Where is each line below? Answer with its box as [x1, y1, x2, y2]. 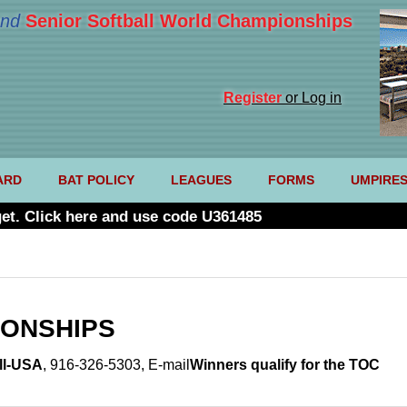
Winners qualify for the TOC [190, 357, 380, 373]
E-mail [148, 357, 190, 373]
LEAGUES [170, 173, 232, 188]
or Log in [282, 90, 342, 105]
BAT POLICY [57, 173, 134, 188]
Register [223, 90, 282, 105]
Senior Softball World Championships [25, 11, 352, 31]
